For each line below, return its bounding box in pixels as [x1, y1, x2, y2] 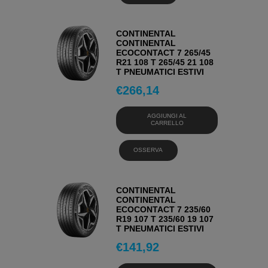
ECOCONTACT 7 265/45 [116, 47, 211, 57]
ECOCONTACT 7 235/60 [116, 204, 211, 214]
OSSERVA [133, 146, 163, 153]
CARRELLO [150, 120, 184, 127]
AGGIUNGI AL [147, 112, 187, 120]
